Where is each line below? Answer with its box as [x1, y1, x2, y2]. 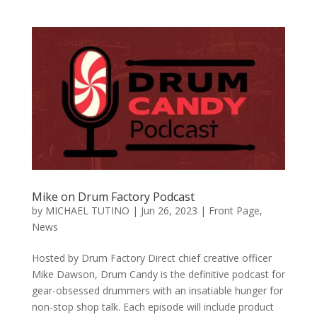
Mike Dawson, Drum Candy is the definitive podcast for [31, 267, 285, 281]
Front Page [208, 203, 260, 217]
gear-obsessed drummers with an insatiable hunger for [31, 283, 283, 297]
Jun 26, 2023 [140, 203, 197, 217]
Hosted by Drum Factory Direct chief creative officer [31, 250, 272, 265]
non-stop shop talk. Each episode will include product [31, 299, 274, 313]
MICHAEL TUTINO [45, 203, 129, 217]
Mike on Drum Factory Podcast [31, 188, 195, 204]
